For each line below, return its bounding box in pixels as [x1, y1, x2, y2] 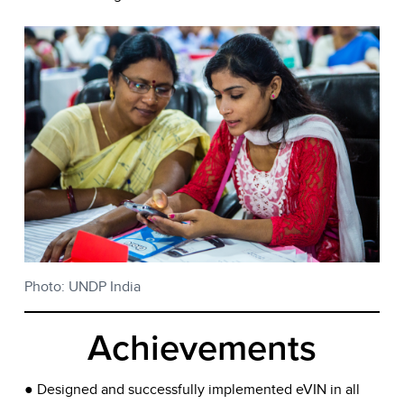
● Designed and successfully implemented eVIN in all [24, 379, 360, 400]
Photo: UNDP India [24, 276, 141, 298]
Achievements [87, 326, 317, 371]
